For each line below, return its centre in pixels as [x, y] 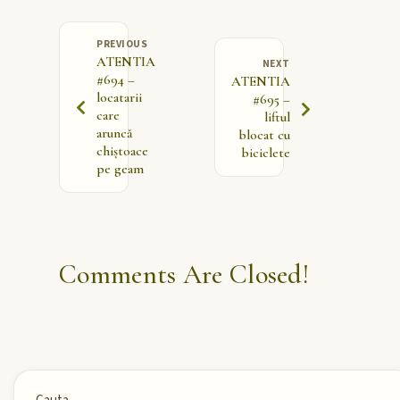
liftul [277, 117]
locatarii [119, 98]
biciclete [266, 153]
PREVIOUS [122, 45]
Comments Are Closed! [184, 275]
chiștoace [122, 151]
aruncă [114, 133]
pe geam [120, 169]
